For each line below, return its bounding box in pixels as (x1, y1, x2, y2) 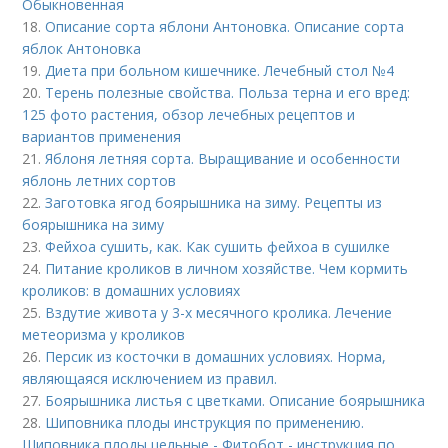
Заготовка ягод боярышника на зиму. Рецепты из (45, 193, 383, 213)
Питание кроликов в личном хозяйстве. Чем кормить (45, 259, 409, 279)
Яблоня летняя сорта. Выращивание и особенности (45, 149, 401, 169)
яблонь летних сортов (22, 171, 177, 191)
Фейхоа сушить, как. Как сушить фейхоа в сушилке (45, 237, 391, 257)
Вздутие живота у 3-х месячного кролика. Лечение (45, 303, 393, 323)
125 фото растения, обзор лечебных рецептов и (22, 105, 356, 125)
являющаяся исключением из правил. (22, 369, 278, 389)
